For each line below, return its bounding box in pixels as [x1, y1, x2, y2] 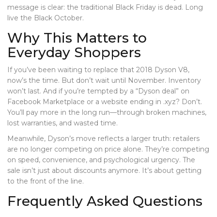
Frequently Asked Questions [7, 193, 202, 210]
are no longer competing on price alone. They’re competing [7, 145, 209, 154]
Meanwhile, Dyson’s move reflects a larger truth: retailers [7, 134, 200, 143]
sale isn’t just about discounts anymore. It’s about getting [7, 166, 201, 175]
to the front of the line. [7, 177, 84, 186]
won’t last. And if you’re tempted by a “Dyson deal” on [7, 87, 189, 96]
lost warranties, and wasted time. [7, 119, 118, 128]
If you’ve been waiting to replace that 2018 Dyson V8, [7, 65, 189, 75]
